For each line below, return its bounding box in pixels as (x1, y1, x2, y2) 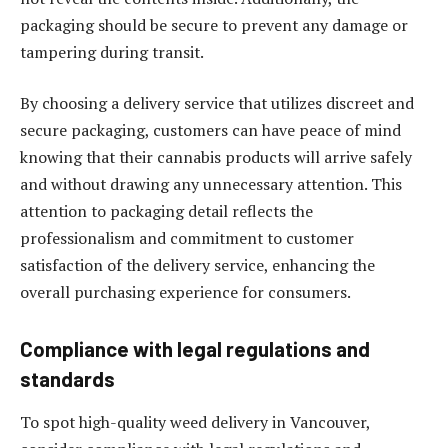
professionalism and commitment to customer (20, 227, 354, 250)
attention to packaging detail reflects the (20, 200, 313, 223)
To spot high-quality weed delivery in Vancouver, (20, 411, 370, 434)
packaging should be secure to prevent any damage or (20, 13, 408, 36)
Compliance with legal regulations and (20, 336, 370, 361)
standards (20, 366, 115, 391)
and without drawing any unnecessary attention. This (20, 173, 402, 196)
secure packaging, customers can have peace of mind (20, 119, 401, 142)
